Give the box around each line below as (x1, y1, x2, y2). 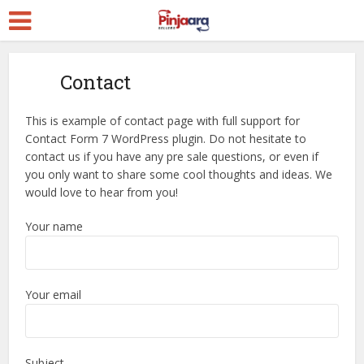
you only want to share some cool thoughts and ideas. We (25, 167, 333, 182)
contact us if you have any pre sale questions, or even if (25, 149, 319, 164)
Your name (25, 219, 84, 234)
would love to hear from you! (25, 184, 179, 200)
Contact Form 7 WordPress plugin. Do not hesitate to (25, 131, 307, 146)
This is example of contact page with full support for (25, 113, 301, 128)
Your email (25, 287, 82, 302)
